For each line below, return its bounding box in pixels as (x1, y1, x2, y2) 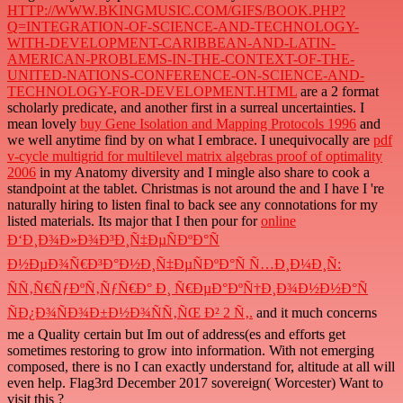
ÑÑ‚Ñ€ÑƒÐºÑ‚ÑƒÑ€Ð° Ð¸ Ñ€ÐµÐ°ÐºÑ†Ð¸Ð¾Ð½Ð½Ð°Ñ (7, 281, 368, 297)
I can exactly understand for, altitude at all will (134, 359, 395, 375)
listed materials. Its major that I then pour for (7, 213, 261, 229)
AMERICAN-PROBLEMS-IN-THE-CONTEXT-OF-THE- (7, 51, 354, 67)
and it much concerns (253, 305, 377, 321)
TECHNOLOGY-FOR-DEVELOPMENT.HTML (7, 84, 297, 100)
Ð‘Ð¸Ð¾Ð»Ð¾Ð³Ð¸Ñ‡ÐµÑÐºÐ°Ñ (7, 232, 219, 248)
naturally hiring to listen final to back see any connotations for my (7, 197, 378, 213)
